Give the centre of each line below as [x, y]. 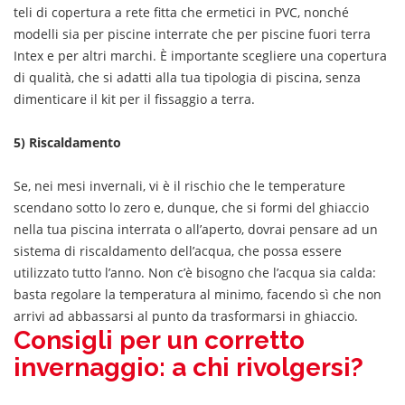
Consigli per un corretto [159, 340]
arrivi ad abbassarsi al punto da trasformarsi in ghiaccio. [186, 316]
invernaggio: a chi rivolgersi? [188, 367]
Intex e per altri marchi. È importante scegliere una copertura [200, 55]
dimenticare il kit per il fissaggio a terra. [134, 99]
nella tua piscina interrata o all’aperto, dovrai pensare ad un [196, 229]
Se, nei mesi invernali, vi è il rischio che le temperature [179, 185]
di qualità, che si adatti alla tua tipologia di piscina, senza [187, 77]
